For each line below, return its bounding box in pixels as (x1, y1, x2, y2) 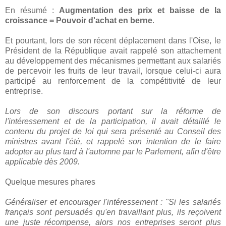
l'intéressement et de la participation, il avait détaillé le (5, 117, 221, 126)
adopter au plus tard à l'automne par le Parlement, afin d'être (5, 147, 221, 156)
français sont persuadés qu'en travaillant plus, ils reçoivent (5, 207, 221, 216)
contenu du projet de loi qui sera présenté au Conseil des (5, 127, 221, 136)
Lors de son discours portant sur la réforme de (5, 106, 221, 116)
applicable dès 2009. (5, 157, 80, 166)
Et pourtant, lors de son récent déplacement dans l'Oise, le (5, 36, 221, 45)
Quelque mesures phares (5, 177, 95, 186)
